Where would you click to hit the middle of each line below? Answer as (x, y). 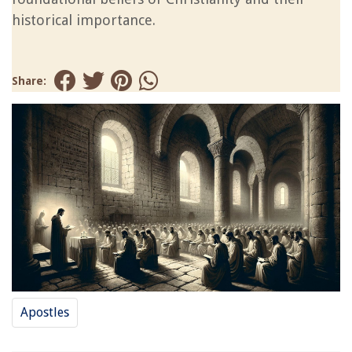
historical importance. (84, 20)
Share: (29, 81)
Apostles (45, 312)
